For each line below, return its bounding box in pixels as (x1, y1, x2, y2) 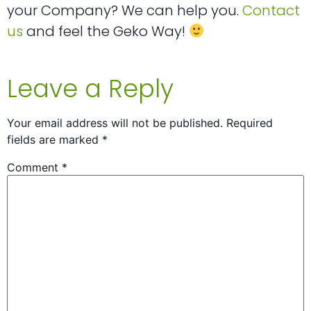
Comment (7, 160, 62, 175)
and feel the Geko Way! (23, 22, 189, 42)
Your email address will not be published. (7, 116, 223, 131)
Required (226, 116, 273, 131)
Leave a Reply (7, 72, 174, 106)
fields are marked (7, 133, 102, 147)
